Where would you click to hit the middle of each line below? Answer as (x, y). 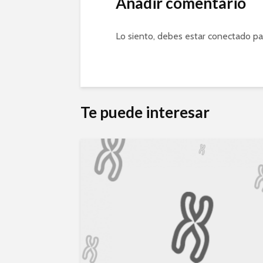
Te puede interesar (145, 112)
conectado (229, 36)
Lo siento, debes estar (162, 36)
